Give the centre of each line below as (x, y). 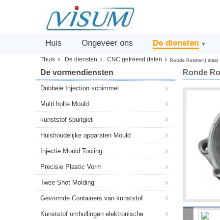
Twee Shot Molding (67, 182)
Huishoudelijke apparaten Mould (85, 135)
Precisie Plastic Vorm (71, 167)
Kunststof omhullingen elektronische (92, 214)
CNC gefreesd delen (135, 59)
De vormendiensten (77, 72)
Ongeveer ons (107, 43)
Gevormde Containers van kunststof (92, 198)
